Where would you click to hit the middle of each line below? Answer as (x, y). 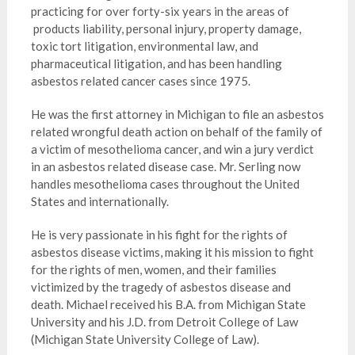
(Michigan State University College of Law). (145, 339)
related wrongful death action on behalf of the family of (176, 132)
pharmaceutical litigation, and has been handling (156, 63)
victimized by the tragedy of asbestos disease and (160, 287)
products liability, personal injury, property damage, (166, 29)
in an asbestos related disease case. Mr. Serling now (165, 166)
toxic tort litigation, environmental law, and (144, 46)
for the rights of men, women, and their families (153, 269)
